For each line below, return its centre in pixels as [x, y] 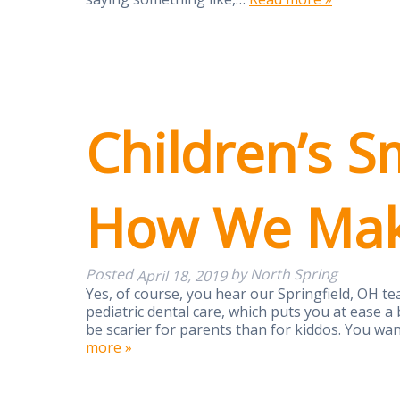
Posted [111, 275]
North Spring [294, 275]
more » [109, 347]
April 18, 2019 [182, 275]
